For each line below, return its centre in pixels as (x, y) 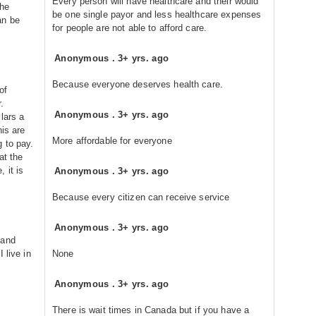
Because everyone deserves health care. (138, 84)
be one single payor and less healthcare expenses (157, 14)
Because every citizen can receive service (141, 197)
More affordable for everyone (112, 141)
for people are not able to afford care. (130, 28)
